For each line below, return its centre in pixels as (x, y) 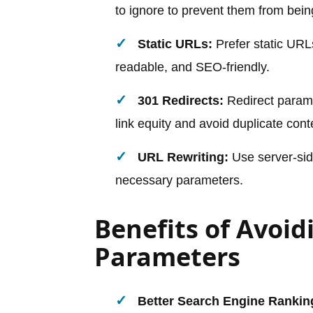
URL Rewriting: (183, 157)
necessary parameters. (179, 180)
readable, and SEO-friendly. (192, 67)
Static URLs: (175, 44)
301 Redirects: (181, 100)
